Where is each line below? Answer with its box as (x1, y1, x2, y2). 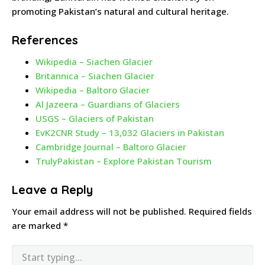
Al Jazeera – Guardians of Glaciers (35, 98, 180, 111)
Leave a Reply (12, 182, 93, 198)
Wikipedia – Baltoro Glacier (35, 84, 150, 96)
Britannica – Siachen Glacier (35, 70, 154, 82)
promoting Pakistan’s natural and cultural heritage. (12, 5, 229, 18)
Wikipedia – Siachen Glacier (35, 56, 153, 68)
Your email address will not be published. (12, 205, 186, 218)
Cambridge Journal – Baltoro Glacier (35, 141, 186, 153)
